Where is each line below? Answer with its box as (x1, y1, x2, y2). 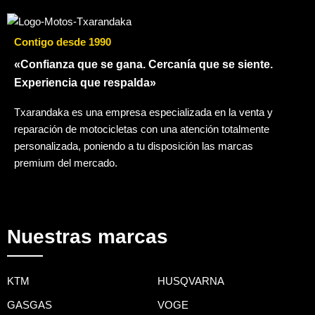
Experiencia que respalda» (14, 76, 156, 89)
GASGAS (7, 299, 52, 311)
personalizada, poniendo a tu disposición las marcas (14, 140, 253, 152)
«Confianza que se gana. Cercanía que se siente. (14, 58, 273, 70)
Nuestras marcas (7, 226, 168, 248)
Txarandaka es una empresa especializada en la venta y (14, 106, 273, 118)
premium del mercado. (14, 157, 117, 169)
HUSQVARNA (157, 275, 224, 287)
